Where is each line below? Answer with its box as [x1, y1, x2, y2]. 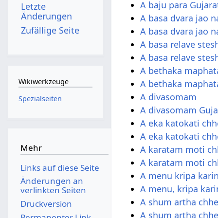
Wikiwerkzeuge [18, 77, 69, 87]
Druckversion [20, 198, 72, 209]
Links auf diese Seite [20, 162, 99, 173]
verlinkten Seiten [20, 184, 86, 196]
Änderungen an [20, 175, 83, 187]
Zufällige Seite [21, 24, 80, 36]
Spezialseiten [18, 93, 62, 103]
